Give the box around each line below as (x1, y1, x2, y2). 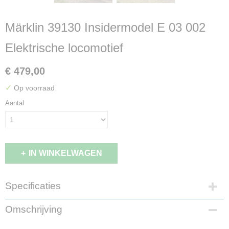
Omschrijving (5, 204, 62, 215)
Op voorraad (12, 84, 55, 92)
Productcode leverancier (7, 201, 84, 209)
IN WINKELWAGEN (28, 149, 102, 157)
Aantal (5, 99, 24, 107)
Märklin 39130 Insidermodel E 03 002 (5, 20, 205, 34)
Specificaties (5, 180, 61, 191)
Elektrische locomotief (5, 41, 123, 55)
